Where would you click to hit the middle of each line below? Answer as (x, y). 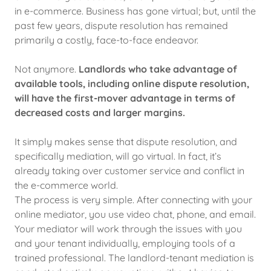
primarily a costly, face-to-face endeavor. (106, 40)
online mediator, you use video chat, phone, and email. (135, 214)
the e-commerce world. (66, 185)
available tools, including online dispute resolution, (132, 83)
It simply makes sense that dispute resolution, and (126, 142)
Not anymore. (47, 69)
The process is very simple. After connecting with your (133, 200)
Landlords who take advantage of (158, 69)
